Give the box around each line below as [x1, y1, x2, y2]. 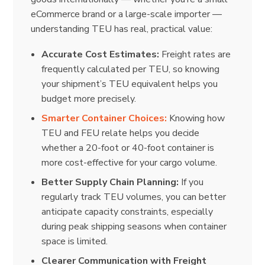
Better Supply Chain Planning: [41, 175, 179, 189]
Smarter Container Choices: [41, 111, 167, 125]
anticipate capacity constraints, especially [41, 205, 213, 218]
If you [179, 175, 203, 189]
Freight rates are [159, 47, 231, 61]
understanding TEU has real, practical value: [31, 22, 213, 35]
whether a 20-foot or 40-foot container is [41, 141, 214, 154]
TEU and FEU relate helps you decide [41, 126, 199, 140]
